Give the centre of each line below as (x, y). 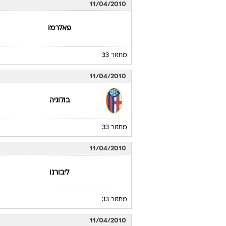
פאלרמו (59, 29)
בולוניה (59, 101)
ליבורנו (60, 173)
